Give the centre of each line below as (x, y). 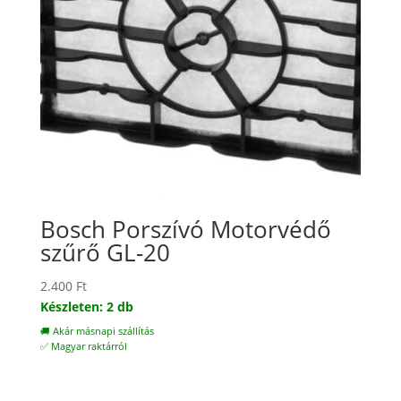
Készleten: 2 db (86, 307)
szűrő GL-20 (105, 253)
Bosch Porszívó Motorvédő (185, 230)
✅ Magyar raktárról (83, 347)
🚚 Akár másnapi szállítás (97, 332)
